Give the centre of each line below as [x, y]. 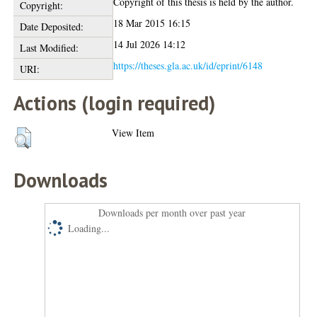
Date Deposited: [51, 26]
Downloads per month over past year [172, 212]
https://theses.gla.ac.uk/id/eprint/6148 [188, 65]
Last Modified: [49, 47]
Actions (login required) [115, 103]
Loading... [89, 228]
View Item [133, 132]
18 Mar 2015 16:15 [152, 23]
